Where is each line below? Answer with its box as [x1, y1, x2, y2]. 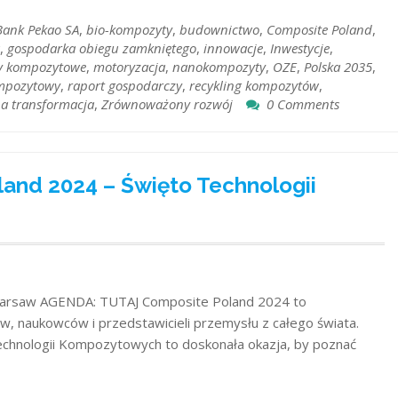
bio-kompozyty [86, 20, 172, 38]
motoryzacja [93, 57, 165, 76]
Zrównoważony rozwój [101, 94, 233, 113]
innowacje [203, 38, 263, 57]
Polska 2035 [304, 57, 372, 76]
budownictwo [179, 20, 259, 38]
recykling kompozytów [189, 76, 319, 94]
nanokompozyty [172, 57, 266, 76]
